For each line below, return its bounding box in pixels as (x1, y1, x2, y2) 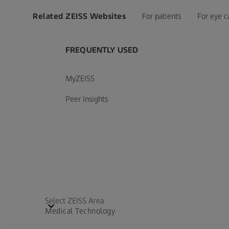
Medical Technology (45, 206, 115, 216)
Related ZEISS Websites (33, 11, 126, 21)
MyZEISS (65, 74, 95, 83)
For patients (142, 11, 181, 21)
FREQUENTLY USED (65, 45, 139, 55)
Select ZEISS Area (45, 196, 104, 205)
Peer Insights (65, 94, 108, 104)
